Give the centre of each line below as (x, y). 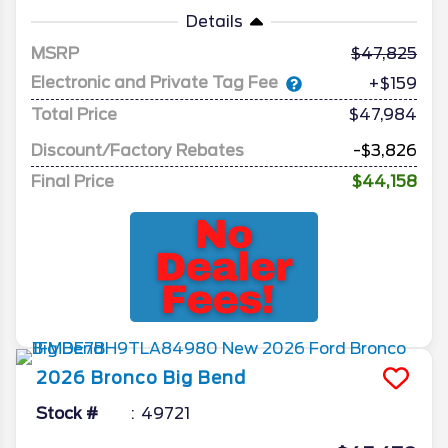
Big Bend (204, 377)
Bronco (124, 377)
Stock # (67, 413)
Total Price (74, 114)
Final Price (72, 181)
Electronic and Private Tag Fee (154, 83)
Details (214, 21)
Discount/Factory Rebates (137, 150)
